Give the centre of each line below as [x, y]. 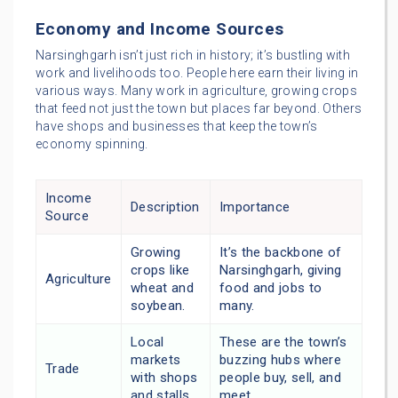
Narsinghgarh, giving [281, 270]
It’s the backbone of [281, 252]
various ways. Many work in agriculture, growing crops [197, 90]
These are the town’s [283, 342]
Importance [255, 207]
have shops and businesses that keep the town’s [177, 126]
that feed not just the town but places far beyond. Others [199, 108]
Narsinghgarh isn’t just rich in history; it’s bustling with [193, 55]
